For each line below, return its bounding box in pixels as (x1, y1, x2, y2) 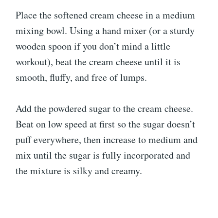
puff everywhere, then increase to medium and (16, 133, 198, 146)
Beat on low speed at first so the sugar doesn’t (16, 117, 195, 131)
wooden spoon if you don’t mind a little (16, 39, 170, 53)
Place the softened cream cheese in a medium (16, 8, 195, 22)
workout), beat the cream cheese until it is (16, 55, 181, 69)
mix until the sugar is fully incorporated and (16, 148, 190, 162)
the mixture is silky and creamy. (16, 164, 142, 178)
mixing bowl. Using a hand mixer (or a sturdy (16, 24, 195, 37)
